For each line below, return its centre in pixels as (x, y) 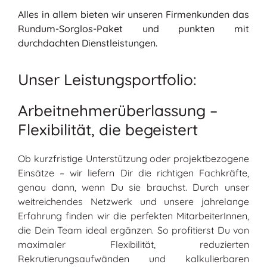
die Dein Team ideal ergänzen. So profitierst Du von (133, 230)
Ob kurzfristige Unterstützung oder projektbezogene (133, 159)
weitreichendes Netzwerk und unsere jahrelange (133, 202)
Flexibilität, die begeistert (108, 130)
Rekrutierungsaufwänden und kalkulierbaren (133, 259)
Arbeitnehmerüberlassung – (118, 111)
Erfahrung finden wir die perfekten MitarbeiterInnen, (133, 216)
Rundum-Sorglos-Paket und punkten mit (133, 28)
